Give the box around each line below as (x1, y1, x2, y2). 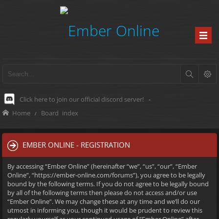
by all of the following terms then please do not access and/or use (7, 188, 197, 197)
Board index (41, 109, 78, 116)
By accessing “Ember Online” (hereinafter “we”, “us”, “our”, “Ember (7, 162, 197, 171)
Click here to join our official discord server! (20, 95, 144, 104)
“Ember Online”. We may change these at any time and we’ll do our (7, 197, 200, 206)
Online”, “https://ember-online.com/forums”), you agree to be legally (7, 171, 205, 179)
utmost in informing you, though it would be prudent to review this (7, 206, 202, 215)
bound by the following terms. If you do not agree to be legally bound (7, 179, 209, 188)
